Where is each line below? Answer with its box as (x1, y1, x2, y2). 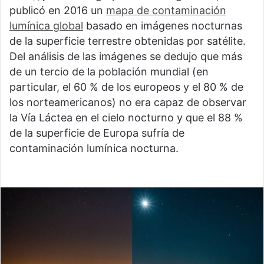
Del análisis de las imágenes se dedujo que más (9, 50, 242, 63)
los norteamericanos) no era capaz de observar (9, 96, 246, 109)
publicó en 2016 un (9, 4, 106, 17)
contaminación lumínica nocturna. (9, 142, 179, 155)
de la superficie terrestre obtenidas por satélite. (9, 35, 246, 48)
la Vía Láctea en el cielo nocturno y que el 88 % (9, 111, 243, 124)
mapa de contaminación (106, 4, 226, 17)
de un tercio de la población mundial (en (9, 65, 209, 78)
